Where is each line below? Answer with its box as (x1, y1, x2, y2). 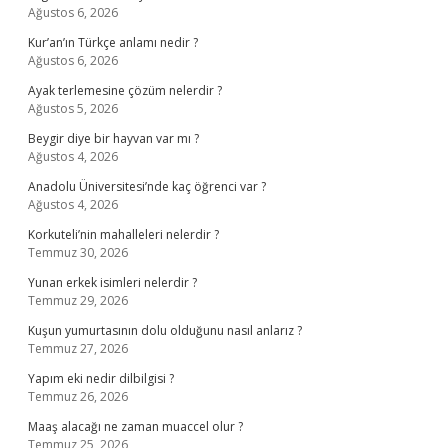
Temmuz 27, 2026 (28, 340, 128, 357)
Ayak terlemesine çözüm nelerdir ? (28, 82, 222, 99)
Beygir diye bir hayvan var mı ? (28, 130, 199, 147)
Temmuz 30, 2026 (28, 244, 128, 261)
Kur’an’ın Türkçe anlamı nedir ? (28, 34, 198, 51)
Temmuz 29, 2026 (28, 292, 128, 309)
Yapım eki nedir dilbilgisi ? (28, 370, 174, 387)
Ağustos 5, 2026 (28, 100, 118, 117)
